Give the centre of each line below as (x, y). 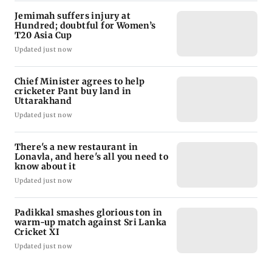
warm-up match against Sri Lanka (91, 223)
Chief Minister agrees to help (80, 82)
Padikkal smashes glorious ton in (89, 213)
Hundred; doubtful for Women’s (85, 26)
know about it (46, 167)
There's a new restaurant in (76, 147)
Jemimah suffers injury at (73, 16)
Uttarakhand (43, 101)
